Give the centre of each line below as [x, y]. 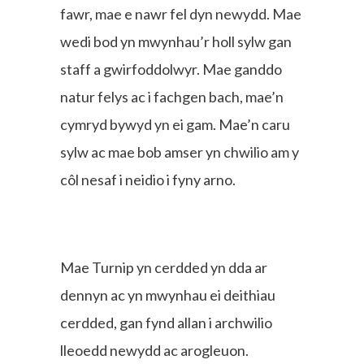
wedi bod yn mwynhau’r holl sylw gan [176, 41]
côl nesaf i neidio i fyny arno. [148, 179]
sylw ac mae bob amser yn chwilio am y [180, 152]
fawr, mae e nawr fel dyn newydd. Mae [181, 13]
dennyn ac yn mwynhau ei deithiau [168, 295]
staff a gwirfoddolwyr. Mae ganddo [171, 69]
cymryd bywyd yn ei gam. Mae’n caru [175, 124]
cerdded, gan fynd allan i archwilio [166, 322]
